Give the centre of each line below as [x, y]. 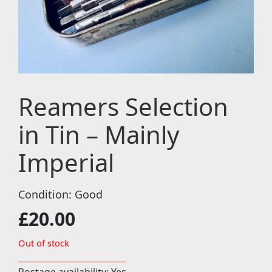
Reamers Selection [123, 106]
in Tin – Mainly [99, 134]
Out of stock [44, 243]
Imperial [66, 162]
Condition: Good [60, 194]
